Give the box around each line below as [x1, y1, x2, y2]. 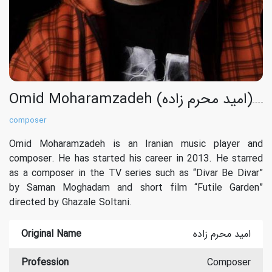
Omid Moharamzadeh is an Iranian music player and [9, 137, 263, 152]
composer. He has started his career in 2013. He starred [9, 151, 263, 166]
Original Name [21, 226, 81, 242]
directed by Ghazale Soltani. [9, 195, 132, 210]
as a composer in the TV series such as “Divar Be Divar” [9, 166, 263, 181]
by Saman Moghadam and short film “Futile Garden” [9, 180, 263, 195]
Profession [21, 255, 69, 270]
